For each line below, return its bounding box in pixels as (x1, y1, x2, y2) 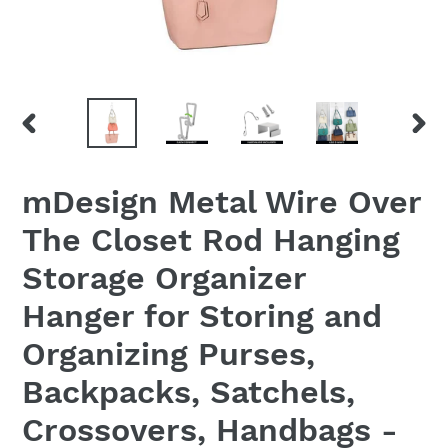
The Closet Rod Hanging (22, 220, 400, 259)
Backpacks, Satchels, (22, 372, 355, 411)
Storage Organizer (22, 258, 306, 297)
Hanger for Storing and (22, 296, 382, 335)
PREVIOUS (18, 134, 97, 151)
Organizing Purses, (22, 334, 315, 373)
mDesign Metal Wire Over (22, 182, 421, 221)
